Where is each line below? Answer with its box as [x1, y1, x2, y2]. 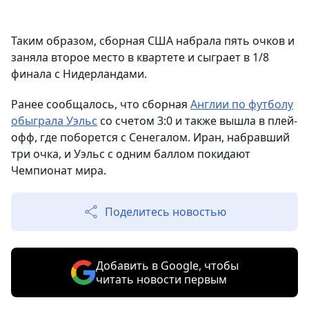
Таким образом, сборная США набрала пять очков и [11, 32, 295, 48]
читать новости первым [95, 271, 227, 287]
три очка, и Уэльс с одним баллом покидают [11, 146, 250, 161]
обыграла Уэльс [11, 112, 97, 128]
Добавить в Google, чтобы [95, 257, 239, 273]
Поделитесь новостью [105, 203, 226, 219]
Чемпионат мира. [11, 162, 106, 178]
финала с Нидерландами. [11, 66, 147, 81]
